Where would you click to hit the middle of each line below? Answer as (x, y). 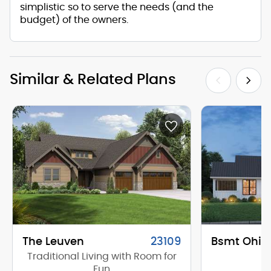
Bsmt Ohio (240, 242)
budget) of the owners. (74, 20)
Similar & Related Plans (93, 80)
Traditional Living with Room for (102, 257)
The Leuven (53, 242)
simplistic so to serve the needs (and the (117, 7)
